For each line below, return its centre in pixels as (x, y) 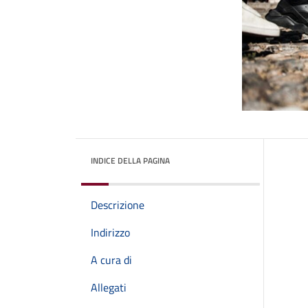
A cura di (111, 260)
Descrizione (118, 205)
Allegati (109, 287)
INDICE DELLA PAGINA (130, 161)
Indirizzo (110, 232)
